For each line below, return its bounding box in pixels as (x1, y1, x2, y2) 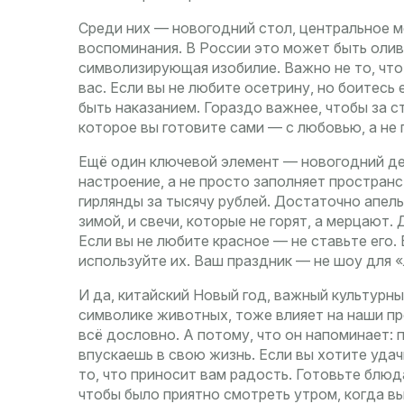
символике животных (78, 306, 228, 325)
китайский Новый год (118, 286, 267, 305)
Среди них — (78, 19, 172, 38)
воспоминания (78, 39, 179, 58)
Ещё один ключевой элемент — (78, 152, 301, 171)
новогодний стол (172, 19, 292, 38)
